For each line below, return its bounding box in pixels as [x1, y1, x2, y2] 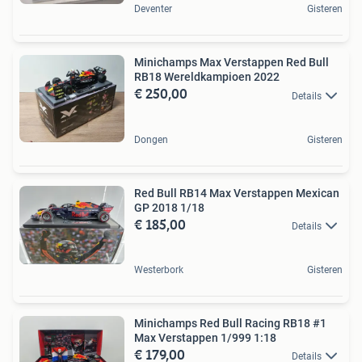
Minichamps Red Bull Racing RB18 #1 [134, 316, 326, 330]
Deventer [134, 3, 172, 15]
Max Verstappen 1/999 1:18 [134, 330, 276, 344]
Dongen [134, 133, 168, 145]
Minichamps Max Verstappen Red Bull [134, 56, 329, 69]
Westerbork [134, 263, 183, 276]
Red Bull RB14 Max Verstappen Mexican [134, 186, 339, 200]
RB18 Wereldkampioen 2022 [134, 70, 280, 84]
